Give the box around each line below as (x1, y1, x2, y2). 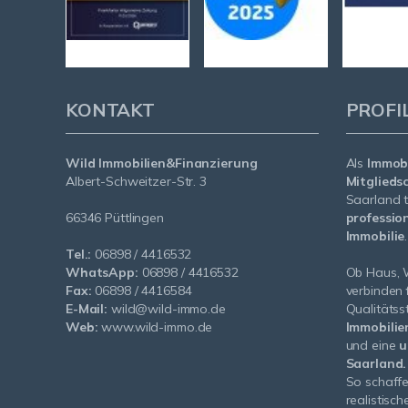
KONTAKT (66, 98, 155, 122)
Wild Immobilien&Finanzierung (66, 155, 258, 172)
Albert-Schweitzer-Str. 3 (66, 173, 207, 190)
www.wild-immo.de (97, 319, 213, 336)
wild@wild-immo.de (107, 301, 226, 318)
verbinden (345, 282, 403, 300)
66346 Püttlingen (66, 209, 164, 227)
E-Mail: (66, 301, 108, 318)
